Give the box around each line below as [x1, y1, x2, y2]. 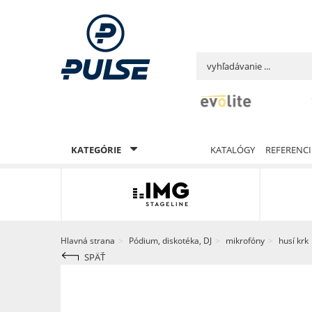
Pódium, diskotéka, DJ [129, 235, 212, 247]
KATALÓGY [210, 143, 255, 156]
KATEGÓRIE [71, 143, 123, 156]
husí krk [279, 235, 309, 247]
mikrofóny [226, 235, 265, 247]
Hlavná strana [61, 235, 115, 247]
